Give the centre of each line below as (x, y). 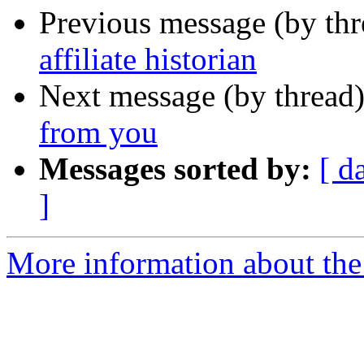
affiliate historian (148, 59)
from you (98, 132)
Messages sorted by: (175, 169)
